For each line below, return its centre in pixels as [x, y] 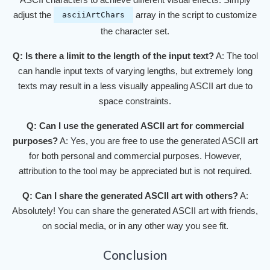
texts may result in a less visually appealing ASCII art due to [135, 86]
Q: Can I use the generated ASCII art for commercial [135, 126]
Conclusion [135, 255]
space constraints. [135, 101]
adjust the [33, 15]
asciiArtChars [93, 15]
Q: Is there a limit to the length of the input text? [113, 56]
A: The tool [236, 56]
